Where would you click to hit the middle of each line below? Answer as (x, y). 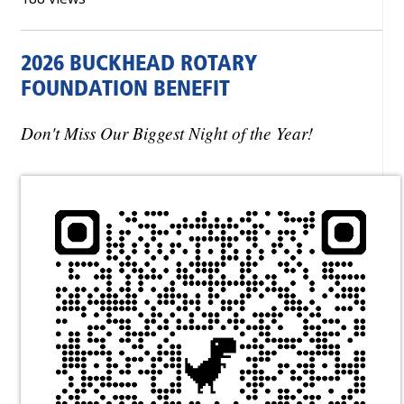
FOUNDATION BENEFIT (125, 90)
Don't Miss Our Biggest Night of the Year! (167, 132)
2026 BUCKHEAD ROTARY (139, 65)
